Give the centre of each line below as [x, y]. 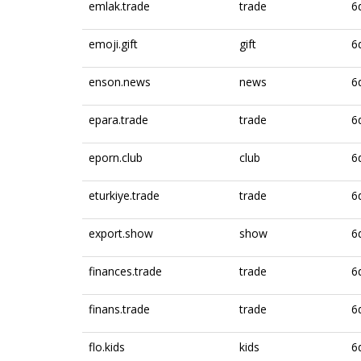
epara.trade [118, 120]
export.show [121, 233]
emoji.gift [113, 44]
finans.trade [119, 309]
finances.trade [125, 271]
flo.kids [107, 347]
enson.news [120, 82]
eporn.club [116, 158]
